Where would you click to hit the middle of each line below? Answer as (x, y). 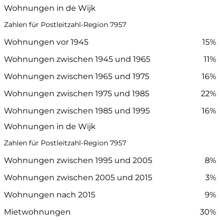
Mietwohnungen (37, 212)
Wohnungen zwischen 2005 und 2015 (78, 177)
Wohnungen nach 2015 (50, 194)
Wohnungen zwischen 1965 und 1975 (77, 76)
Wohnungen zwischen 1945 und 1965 (77, 59)
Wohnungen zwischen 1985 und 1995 (77, 110)
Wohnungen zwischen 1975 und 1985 (77, 93)
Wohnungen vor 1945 (46, 42)
